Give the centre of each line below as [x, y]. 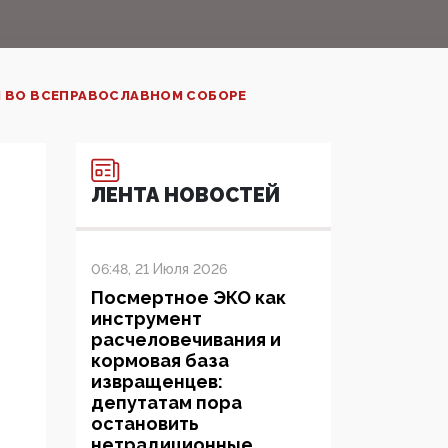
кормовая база [160, 361]
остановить [145, 424]
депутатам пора [166, 403]
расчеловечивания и [186, 340]
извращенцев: [157, 382]
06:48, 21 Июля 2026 [159, 269]
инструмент [146, 319]
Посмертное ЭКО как [188, 298]
